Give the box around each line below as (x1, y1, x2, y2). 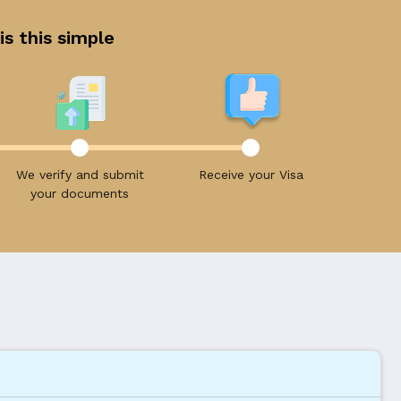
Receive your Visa (198, 167, 303, 183)
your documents (30, 186, 130, 201)
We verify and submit (15, 167, 144, 183)
